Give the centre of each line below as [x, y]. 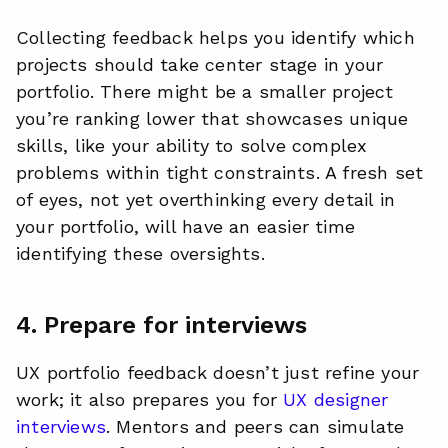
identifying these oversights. [140, 253]
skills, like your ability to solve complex [192, 145]
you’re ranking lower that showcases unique [212, 118]
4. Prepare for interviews [161, 325]
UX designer [336, 399]
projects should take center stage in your [200, 64]
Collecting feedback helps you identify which [215, 37]
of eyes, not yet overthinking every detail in [206, 199]
